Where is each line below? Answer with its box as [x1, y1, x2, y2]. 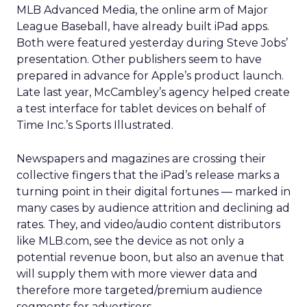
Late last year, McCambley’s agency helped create [16, 86, 290, 99]
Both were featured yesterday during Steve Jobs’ [16, 36, 288, 49]
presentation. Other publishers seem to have [16, 53, 262, 66]
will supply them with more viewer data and [16, 267, 258, 280]
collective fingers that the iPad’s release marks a [16, 169, 280, 182]
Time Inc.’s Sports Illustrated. [16, 119, 173, 132]
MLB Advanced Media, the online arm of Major [16, 3, 268, 16]
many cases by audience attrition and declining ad [16, 201, 290, 214]
